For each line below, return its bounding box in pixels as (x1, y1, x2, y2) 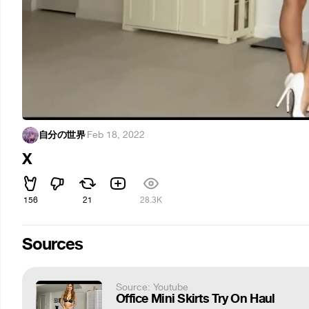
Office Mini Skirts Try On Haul (116, 290, 275, 307)
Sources (22, 234, 83, 255)
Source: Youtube (116, 280, 188, 294)
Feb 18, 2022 (86, 128, 145, 141)
